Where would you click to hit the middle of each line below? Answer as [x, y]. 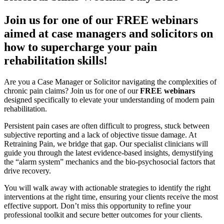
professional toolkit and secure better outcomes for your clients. [103, 214]
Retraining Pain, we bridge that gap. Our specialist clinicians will [106, 143]
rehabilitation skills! [56, 61]
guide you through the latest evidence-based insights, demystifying [108, 152]
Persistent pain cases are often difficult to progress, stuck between [107, 125]
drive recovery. [27, 170]
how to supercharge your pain [80, 47]
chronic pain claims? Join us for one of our [72, 90]
